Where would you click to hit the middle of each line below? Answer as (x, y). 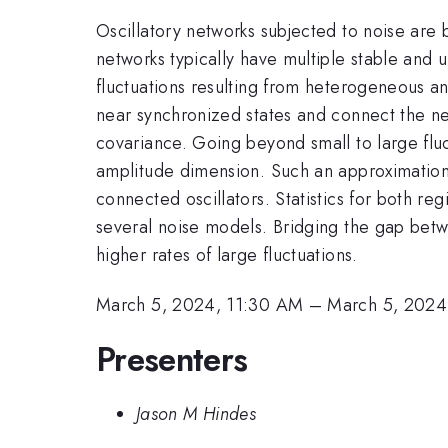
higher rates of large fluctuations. (227, 254)
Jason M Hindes (196, 414)
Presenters (172, 359)
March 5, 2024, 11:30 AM (200, 305)
